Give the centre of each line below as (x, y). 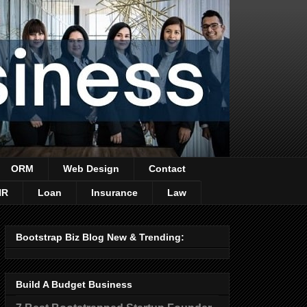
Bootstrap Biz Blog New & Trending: (100, 237)
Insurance (114, 193)
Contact (167, 169)
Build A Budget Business (74, 285)
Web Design (91, 169)
